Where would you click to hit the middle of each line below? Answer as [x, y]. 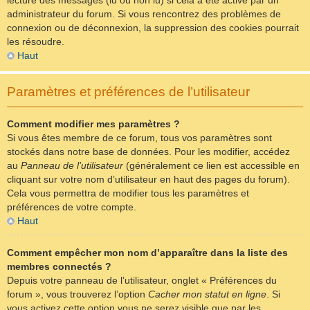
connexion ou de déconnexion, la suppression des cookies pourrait [153, 28]
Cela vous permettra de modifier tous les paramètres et [128, 193]
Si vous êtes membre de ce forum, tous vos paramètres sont [139, 137]
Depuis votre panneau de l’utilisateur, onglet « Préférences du [142, 281]
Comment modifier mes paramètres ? [93, 124]
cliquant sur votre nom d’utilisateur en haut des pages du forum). [148, 179]
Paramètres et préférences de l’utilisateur [128, 91]
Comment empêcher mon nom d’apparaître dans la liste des [147, 253]
